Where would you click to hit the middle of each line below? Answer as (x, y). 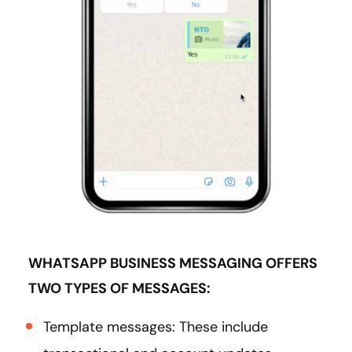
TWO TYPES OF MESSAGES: (121, 288)
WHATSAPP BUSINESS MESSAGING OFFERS (173, 263)
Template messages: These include (156, 326)
